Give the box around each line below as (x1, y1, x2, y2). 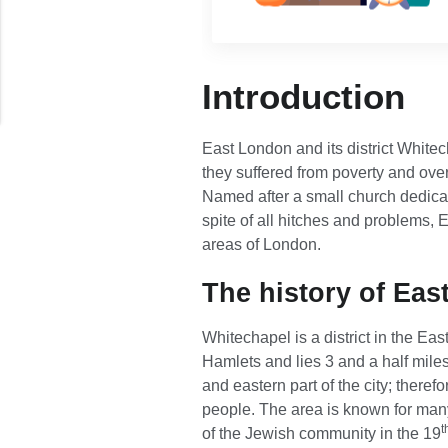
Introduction (201, 77, 405, 116)
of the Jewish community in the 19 (201, 424, 441, 442)
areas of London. (201, 236, 321, 254)
